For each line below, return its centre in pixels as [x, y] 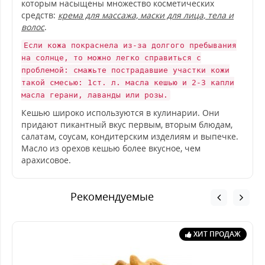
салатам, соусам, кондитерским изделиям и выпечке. [130, 136]
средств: [40, 15]
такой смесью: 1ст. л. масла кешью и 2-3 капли [128, 83]
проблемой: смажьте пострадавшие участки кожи [125, 70]
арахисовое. [46, 160]
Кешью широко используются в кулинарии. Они [120, 113]
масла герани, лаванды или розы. [95, 95]
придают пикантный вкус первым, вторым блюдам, [127, 125]
